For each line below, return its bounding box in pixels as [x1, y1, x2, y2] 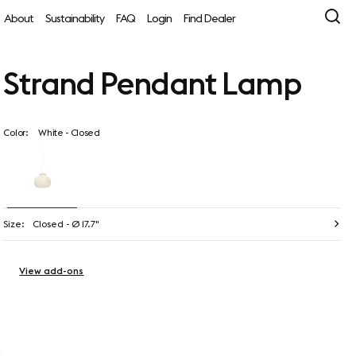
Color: [3, 126, 29, 138]
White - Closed [36, 126, 100, 138]
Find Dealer [183, 11, 235, 25]
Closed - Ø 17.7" [33, 218, 100, 230]
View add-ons [19, 264, 84, 277]
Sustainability [44, 11, 104, 25]
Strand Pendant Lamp [3, 63, 302, 103]
